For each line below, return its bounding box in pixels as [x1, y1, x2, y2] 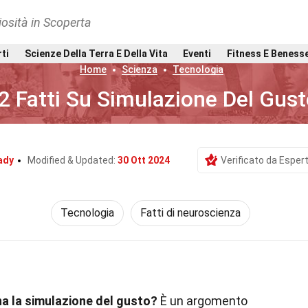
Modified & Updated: [27, 155, 118, 166]
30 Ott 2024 [117, 155, 170, 166]
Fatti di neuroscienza [140, 206, 241, 219]
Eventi [183, 47, 212, 59]
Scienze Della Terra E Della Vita [24, 47, 168, 59]
